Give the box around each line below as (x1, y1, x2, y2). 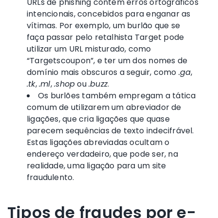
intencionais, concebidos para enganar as (27, 8, 191, 19)
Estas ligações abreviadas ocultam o (27, 136, 170, 148)
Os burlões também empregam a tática (38, 90, 196, 101)
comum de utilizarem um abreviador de (27, 101, 182, 113)
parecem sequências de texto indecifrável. (27, 125, 194, 136)
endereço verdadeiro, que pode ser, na (27, 148, 178, 160)
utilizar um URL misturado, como (27, 43, 151, 54)
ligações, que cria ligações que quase (27, 113, 170, 125)
